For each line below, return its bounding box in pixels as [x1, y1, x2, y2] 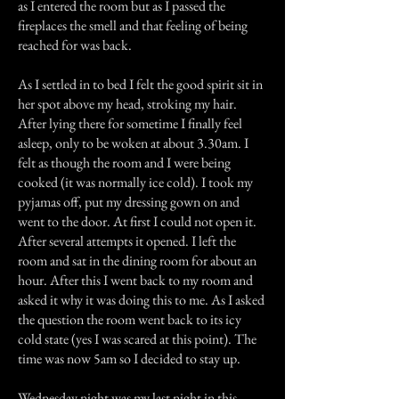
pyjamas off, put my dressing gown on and [18, 192, 240, 211]
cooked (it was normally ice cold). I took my [18, 173, 253, 191]
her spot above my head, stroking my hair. [18, 94, 237, 113]
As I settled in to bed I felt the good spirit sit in [18, 75, 263, 94]
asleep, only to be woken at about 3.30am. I [18, 134, 248, 152]
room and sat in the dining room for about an [18, 251, 256, 270]
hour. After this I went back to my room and [18, 271, 253, 289]
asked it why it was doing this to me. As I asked [18, 290, 265, 309]
